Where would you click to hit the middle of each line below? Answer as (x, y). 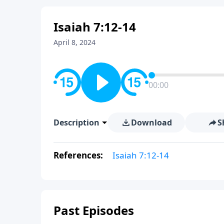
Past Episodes (94, 210)
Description (76, 122)
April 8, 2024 (74, 42)
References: (79, 155)
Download (151, 122)
